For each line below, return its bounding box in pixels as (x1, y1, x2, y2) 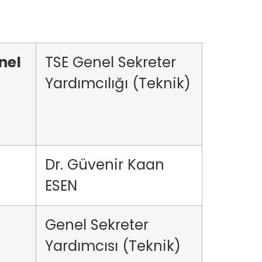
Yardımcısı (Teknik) (45, 236, 181, 256)
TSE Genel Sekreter (45, 52, 176, 73)
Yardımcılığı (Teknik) (45, 73, 191, 94)
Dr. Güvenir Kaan (45, 154, 164, 175)
